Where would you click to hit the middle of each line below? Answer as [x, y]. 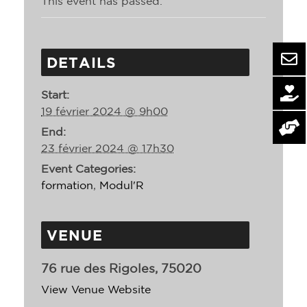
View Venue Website [96, 290]
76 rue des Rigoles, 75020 [121, 268]
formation [67, 185]
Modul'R [122, 185]
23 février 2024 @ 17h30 [108, 148]
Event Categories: [88, 169]
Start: [55, 95]
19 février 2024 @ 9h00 [105, 111]
